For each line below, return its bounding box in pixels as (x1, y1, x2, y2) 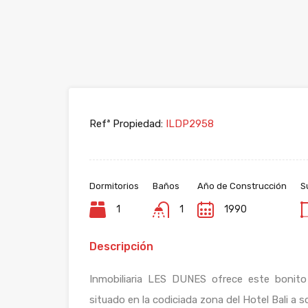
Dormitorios (89, 181, 139, 191)
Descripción (89, 240, 153, 253)
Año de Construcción (197, 181, 287, 191)
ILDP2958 (163, 118, 214, 130)
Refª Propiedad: (89, 118, 163, 130)
